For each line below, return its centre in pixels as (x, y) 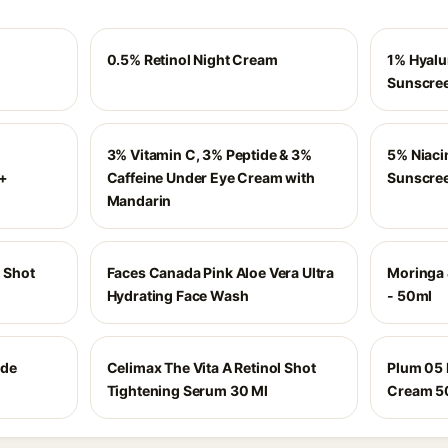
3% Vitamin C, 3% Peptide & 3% (209, 154)
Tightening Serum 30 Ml (187, 390)
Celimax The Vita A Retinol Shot (211, 367)
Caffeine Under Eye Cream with (210, 177)
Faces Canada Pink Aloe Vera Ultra (220, 272)
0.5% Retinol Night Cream (192, 59)
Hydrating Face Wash (177, 295)
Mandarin (139, 200)
